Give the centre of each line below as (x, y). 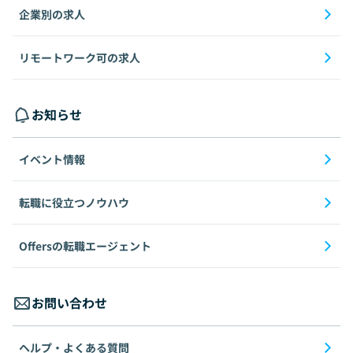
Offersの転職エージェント (85, 246)
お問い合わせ (69, 303)
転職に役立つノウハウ (74, 203)
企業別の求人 (52, 15)
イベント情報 (52, 160)
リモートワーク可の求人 (80, 58)
